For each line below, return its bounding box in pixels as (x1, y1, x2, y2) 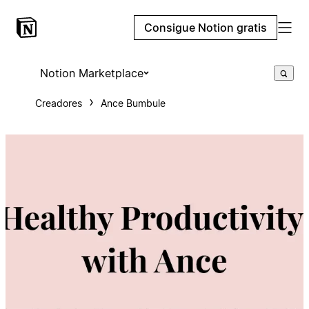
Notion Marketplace (39, 66, 143, 80)
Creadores (34, 97, 82, 109)
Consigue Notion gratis (144, 21, 267, 34)
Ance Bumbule (100, 97, 166, 109)
